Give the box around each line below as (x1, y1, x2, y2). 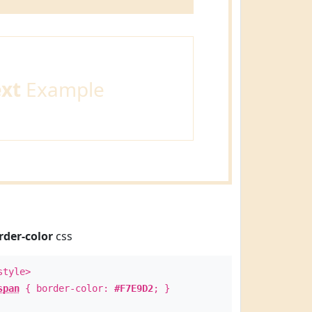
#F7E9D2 (114, 283, 153, 294)
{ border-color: (19, 283, 114, 294)
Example (20, 76, 104, 102)
